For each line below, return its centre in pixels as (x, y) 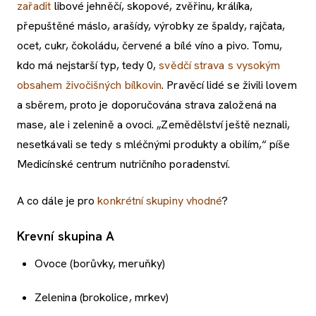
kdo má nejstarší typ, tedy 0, (88, 65)
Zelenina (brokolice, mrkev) (102, 297)
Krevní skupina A (66, 236)
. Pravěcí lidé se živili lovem (229, 85)
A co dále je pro (57, 200)
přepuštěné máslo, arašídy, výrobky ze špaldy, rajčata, (151, 25)
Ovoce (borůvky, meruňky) (100, 263)
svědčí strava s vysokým (220, 65)
